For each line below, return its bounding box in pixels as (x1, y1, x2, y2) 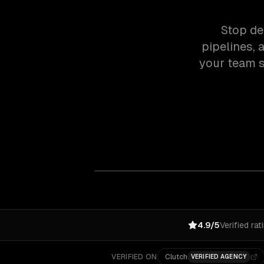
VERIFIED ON (111, 253, 157, 261)
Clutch (164, 253, 187, 261)
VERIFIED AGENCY (190, 253, 247, 260)
